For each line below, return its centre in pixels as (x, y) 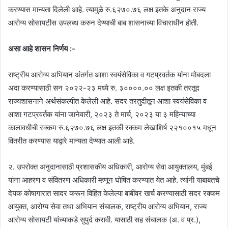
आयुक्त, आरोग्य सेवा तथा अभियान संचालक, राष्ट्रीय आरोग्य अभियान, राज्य (107, 207)
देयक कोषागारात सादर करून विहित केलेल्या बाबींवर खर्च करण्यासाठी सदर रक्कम (114, 193)
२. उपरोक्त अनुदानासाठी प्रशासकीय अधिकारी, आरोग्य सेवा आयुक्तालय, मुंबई (110, 167)
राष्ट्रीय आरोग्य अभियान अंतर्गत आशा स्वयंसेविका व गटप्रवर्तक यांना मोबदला (109, 75)
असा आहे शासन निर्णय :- (42, 49)
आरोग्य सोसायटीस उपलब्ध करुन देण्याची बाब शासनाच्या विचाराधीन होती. (103, 23)
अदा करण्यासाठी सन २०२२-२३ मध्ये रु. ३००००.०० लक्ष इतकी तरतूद (104, 88)
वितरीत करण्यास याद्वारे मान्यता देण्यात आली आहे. (72, 141)
